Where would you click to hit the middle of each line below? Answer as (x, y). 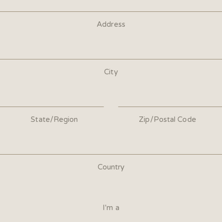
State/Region (55, 119)
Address (111, 24)
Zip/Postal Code (167, 119)
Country (111, 167)
